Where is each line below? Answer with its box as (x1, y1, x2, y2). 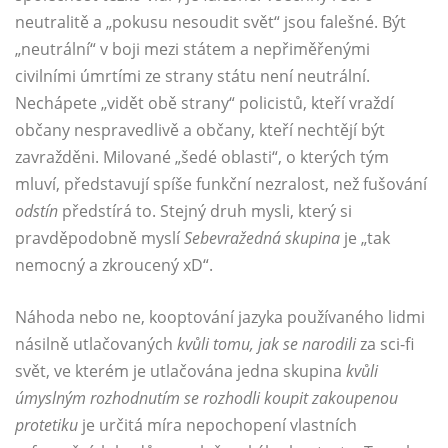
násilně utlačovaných (15, 333, 177, 356)
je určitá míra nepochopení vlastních (82, 414, 357, 437)
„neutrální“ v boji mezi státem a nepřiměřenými (15, 38, 370, 61)
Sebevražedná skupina (184, 227, 344, 250)
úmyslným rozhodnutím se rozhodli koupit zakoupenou (15, 387, 398, 410)
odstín (15, 200, 58, 223)
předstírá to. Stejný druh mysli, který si (58, 200, 352, 223)
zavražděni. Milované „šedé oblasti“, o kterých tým (15, 146, 389, 169)
